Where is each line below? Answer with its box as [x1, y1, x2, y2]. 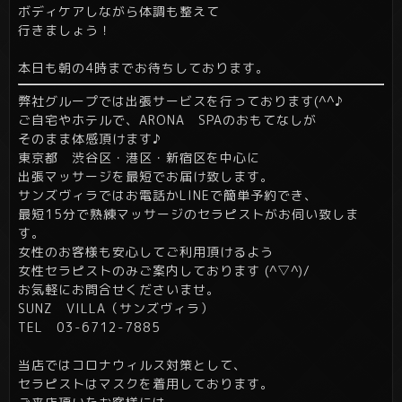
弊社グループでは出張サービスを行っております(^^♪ [18, 92, 344, 110]
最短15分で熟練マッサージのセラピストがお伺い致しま [18, 205, 359, 223]
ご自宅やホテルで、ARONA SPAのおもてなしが [18, 111, 317, 129]
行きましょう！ [18, 22, 112, 39]
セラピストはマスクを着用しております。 [18, 375, 274, 393]
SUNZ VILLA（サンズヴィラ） [18, 300, 214, 318]
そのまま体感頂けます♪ [18, 130, 162, 148]
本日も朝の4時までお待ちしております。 [18, 59, 269, 77]
